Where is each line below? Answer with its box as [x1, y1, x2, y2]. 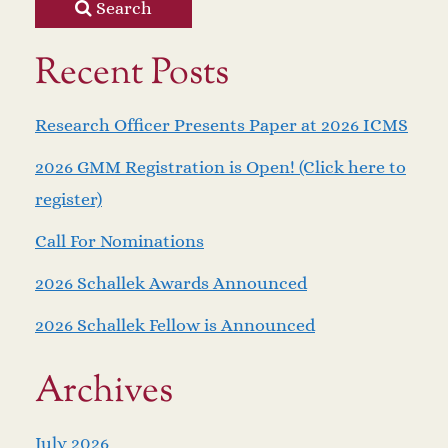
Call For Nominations [35, 231, 204, 252]
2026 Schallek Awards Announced [35, 273, 307, 294]
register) [35, 189, 102, 210]
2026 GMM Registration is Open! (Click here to [35, 157, 406, 178]
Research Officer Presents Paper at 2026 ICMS [35, 115, 408, 136]
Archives [35, 366, 173, 419]
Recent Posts [35, 48, 229, 101]
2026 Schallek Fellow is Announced [35, 315, 315, 336]
